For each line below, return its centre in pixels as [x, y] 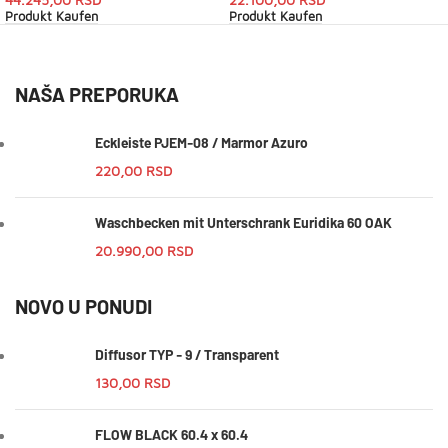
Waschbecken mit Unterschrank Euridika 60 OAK [243, 223]
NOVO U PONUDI [83, 306]
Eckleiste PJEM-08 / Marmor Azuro [201, 143]
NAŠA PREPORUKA [97, 94]
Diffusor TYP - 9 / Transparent [187, 355]
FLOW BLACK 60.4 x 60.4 [171, 435]
